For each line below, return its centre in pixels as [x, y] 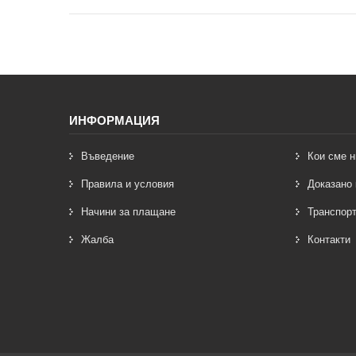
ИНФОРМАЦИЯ [114, 120]
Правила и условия [128, 184]
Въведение [108, 156]
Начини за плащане [128, 212]
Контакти [329, 240]
